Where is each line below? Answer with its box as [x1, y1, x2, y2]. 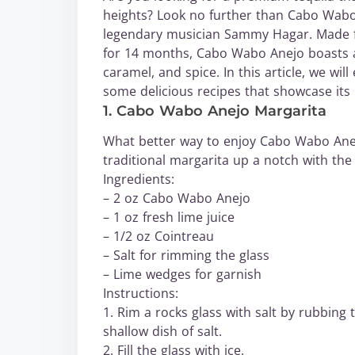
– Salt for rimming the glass [103, 246, 269, 264]
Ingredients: [103, 170, 174, 188]
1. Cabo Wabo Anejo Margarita [103, 102, 326, 120]
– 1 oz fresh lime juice [103, 208, 235, 226]
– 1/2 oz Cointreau [103, 227, 214, 245]
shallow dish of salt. [103, 323, 222, 340]
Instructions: [103, 284, 178, 302]
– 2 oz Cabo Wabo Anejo [103, 189, 250, 207]
